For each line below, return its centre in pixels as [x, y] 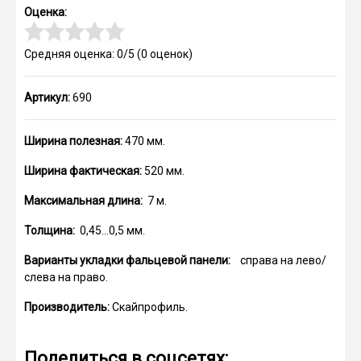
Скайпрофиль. [150, 307]
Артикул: [48, 98]
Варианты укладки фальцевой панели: [127, 260]
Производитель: [68, 307]
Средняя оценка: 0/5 [79, 54]
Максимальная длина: [83, 201]
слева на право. [66, 277]
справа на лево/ [278, 260]
